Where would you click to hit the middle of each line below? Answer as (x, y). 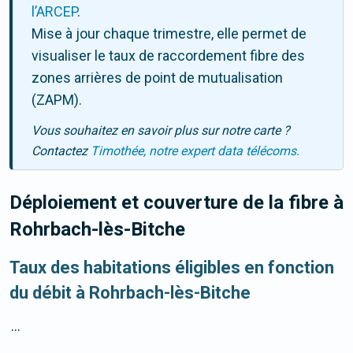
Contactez (61, 151)
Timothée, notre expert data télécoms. (195, 151)
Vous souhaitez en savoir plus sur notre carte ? (161, 131)
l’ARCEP (54, 12)
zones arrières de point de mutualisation (157, 78)
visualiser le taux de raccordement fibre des (168, 56)
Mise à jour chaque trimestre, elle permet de (169, 34)
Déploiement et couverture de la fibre (171, 203)
